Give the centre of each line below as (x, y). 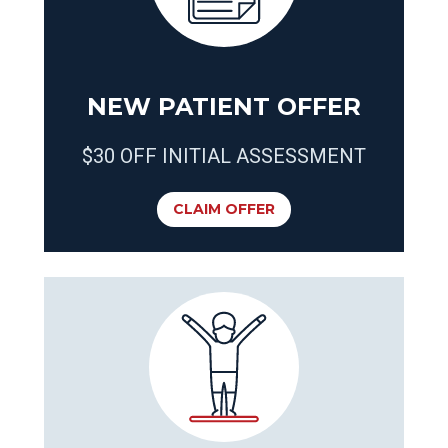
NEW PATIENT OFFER (224, 106)
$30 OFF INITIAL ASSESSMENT (224, 156)
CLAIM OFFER (224, 209)
